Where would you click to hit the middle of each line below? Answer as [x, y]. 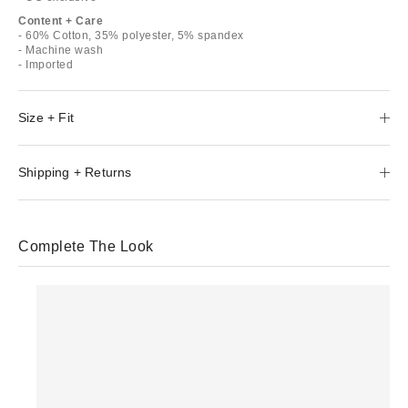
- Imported [46, 64]
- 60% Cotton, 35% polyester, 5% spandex [131, 35]
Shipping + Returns [75, 172]
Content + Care [61, 20]
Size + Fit [46, 117]
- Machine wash [61, 50]
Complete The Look [86, 246]
